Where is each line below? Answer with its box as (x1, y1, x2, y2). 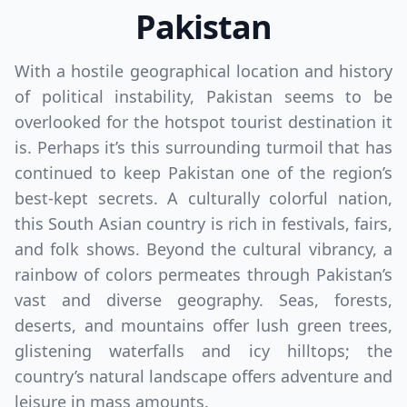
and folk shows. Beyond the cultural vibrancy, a (15, 238, 392, 260)
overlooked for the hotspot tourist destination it (15, 111, 392, 133)
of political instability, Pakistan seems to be (15, 85, 392, 107)
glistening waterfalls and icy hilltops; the (15, 340, 392, 362)
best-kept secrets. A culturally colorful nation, (15, 187, 392, 209)
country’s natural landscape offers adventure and (15, 365, 392, 387)
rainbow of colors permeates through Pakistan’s (15, 263, 392, 285)
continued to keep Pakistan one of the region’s (15, 162, 392, 184)
